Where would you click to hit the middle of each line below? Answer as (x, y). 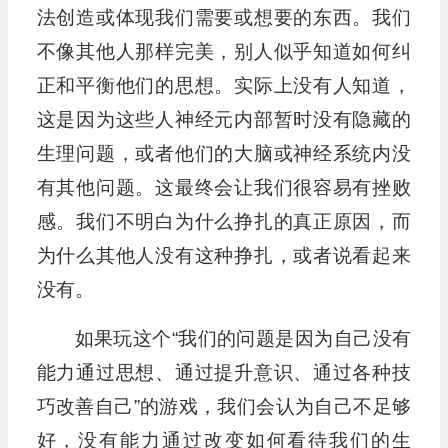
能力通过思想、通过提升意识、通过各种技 (223, 373)
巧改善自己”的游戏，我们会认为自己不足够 (223, 407)
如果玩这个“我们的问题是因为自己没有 (242, 339)
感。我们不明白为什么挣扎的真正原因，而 (223, 222)
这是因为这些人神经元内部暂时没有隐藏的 (223, 120)
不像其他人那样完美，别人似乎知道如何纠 (223, 52)
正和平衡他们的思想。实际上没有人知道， (223, 86)
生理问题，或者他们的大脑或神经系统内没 (223, 154)
